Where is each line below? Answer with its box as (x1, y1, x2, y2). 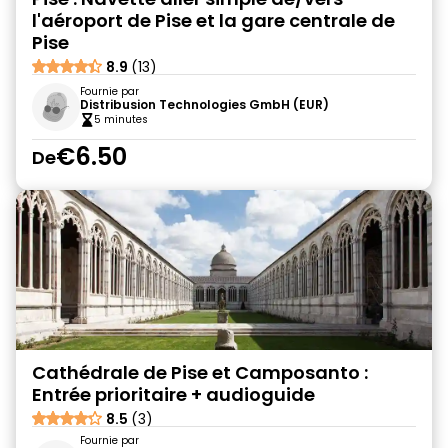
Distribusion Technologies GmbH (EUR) (80, 96, 329, 113)
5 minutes (94, 112, 148, 127)
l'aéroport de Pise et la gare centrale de (32, 8, 395, 33)
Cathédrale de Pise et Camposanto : (32, 360, 368, 385)
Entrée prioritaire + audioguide (32, 382, 315, 407)
